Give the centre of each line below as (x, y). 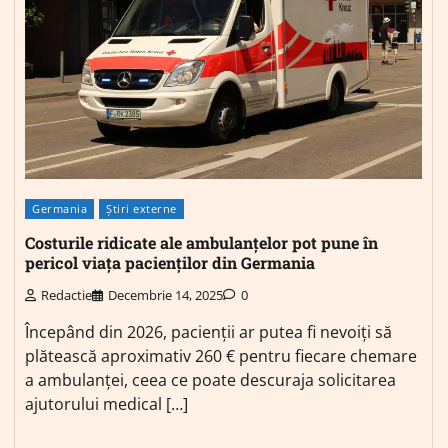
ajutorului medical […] (106, 404)
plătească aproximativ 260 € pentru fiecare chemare (221, 356)
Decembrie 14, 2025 (165, 295)
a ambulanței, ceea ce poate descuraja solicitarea (210, 380)
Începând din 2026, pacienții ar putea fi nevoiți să (208, 332)
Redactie (66, 295)
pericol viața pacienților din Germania (170, 262)
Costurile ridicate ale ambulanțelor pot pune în (201, 242)
